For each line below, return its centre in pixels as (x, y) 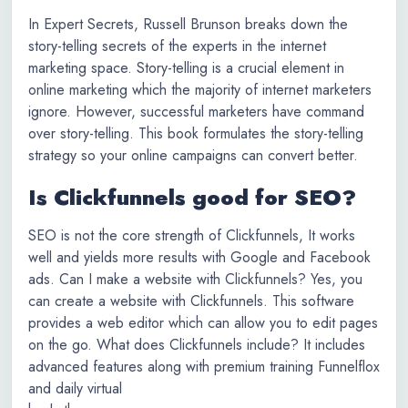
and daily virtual (75, 388)
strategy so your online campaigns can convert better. (193, 155)
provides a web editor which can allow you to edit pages (203, 323)
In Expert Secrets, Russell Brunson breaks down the (188, 24)
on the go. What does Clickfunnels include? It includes (197, 345)
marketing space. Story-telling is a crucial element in (186, 68)
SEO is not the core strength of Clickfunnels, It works (192, 235)
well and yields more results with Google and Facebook (199, 257)
